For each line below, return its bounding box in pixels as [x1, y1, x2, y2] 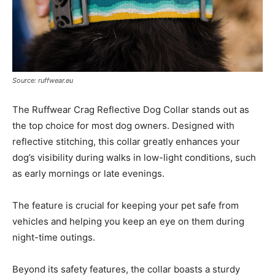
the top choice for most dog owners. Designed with [12, 119, 234, 131]
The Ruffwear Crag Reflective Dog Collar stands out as [12, 103, 249, 115]
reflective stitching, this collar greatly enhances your [12, 135, 240, 147]
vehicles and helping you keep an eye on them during [12, 215, 244, 227]
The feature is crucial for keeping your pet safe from [12, 199, 239, 211]
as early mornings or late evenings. [12, 167, 165, 179]
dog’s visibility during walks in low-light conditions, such [12, 151, 256, 163]
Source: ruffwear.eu [12, 76, 73, 85]
